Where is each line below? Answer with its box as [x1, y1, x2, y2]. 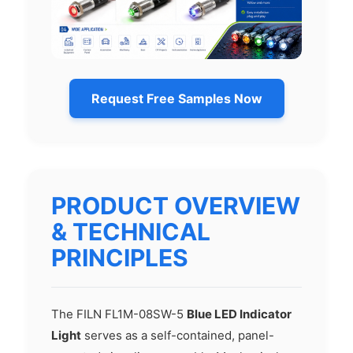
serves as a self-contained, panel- [81, 328, 274, 344]
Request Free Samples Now [91, 91, 262, 107]
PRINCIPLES [51, 243, 188, 273]
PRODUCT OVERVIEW [51, 191, 300, 221]
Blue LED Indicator [187, 307, 292, 322]
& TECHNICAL [51, 217, 210, 247]
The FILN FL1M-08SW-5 [51, 307, 187, 322]
